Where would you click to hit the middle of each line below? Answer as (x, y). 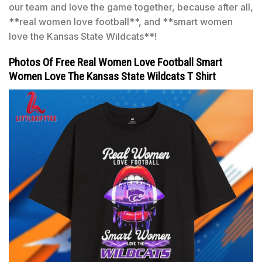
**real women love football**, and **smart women (121, 21)
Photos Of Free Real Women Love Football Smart (116, 63)
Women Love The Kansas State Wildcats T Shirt (112, 77)
